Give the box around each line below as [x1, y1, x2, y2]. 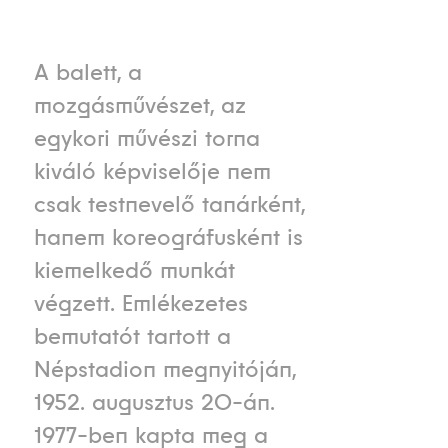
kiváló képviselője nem [33, 157, 271, 186]
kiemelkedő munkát [33, 256, 235, 285]
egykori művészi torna [33, 124, 260, 153]
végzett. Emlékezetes [33, 289, 248, 318]
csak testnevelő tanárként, [33, 190, 305, 219]
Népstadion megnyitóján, [33, 355, 296, 384]
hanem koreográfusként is [33, 223, 303, 252]
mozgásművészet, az [33, 91, 246, 120]
